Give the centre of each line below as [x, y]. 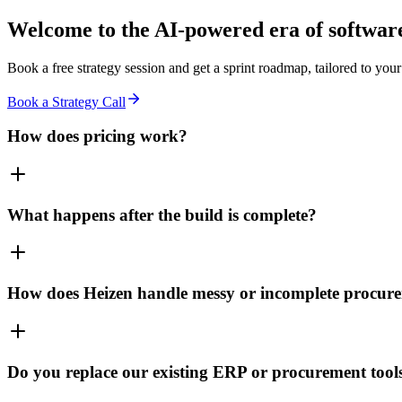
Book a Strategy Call [66, 101]
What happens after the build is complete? [162, 214]
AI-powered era [227, 29]
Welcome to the [81, 29]
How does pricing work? [97, 136]
